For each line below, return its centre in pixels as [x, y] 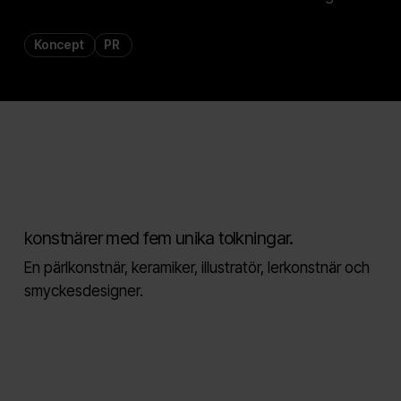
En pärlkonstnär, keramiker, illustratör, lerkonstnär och [196, 267]
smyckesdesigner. [83, 290]
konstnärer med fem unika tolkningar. [158, 238]
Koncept [60, 44]
